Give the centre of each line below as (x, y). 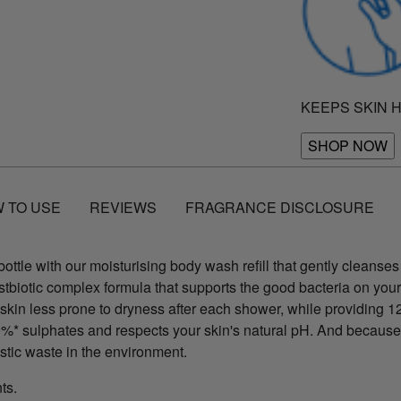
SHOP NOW (348, 145)
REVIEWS (123, 207)
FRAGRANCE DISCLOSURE (280, 207)
